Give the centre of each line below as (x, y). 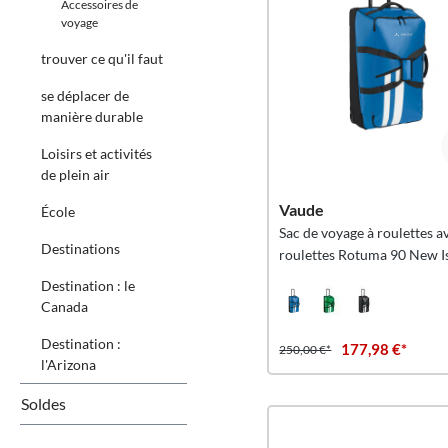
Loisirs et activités (96, 153)
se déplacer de (85, 95)
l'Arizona (68, 364)
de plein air (75, 174)
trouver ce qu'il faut (102, 58)
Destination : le (88, 285)
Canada (64, 306)
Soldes (43, 403)
